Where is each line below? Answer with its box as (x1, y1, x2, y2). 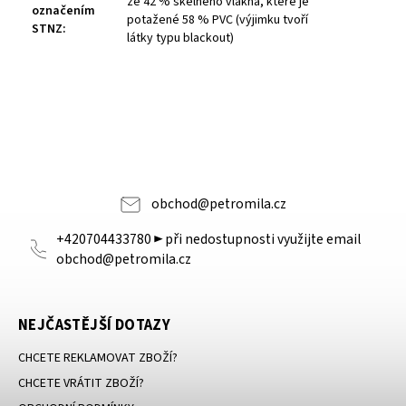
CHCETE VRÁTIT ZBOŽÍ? (18, 374, 144, 393)
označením (32, 2, 95, 21)
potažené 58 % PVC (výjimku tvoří (127, 11, 308, 30)
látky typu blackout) (127, 29, 234, 48)
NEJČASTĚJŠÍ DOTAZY (18, 314, 171, 337)
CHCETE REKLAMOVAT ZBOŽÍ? (18, 349, 178, 368)
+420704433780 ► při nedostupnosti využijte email (56, 229, 362, 250)
